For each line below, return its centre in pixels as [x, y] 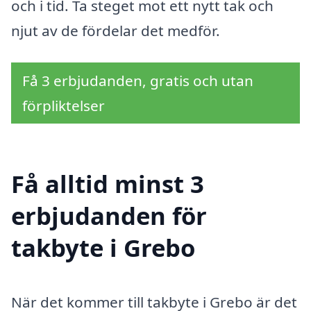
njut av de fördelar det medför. [116, 30]
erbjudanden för [109, 216]
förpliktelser [64, 105]
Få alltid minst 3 [108, 184]
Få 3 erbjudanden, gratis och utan [138, 80]
